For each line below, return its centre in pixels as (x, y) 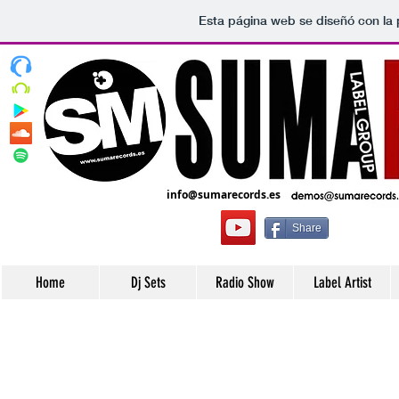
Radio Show (245, 282)
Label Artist (342, 282)
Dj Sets (148, 282)
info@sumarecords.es (224, 195)
